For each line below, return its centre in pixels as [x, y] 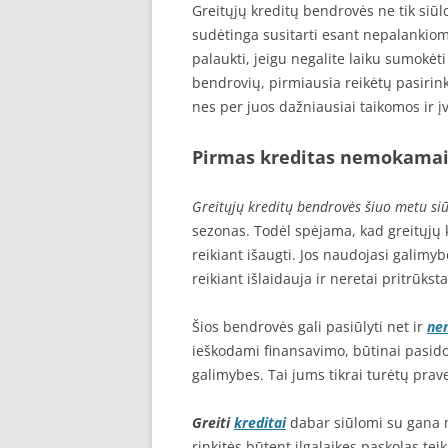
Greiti [213, 422]
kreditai [260, 422]
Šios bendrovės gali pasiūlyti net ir [309, 326]
